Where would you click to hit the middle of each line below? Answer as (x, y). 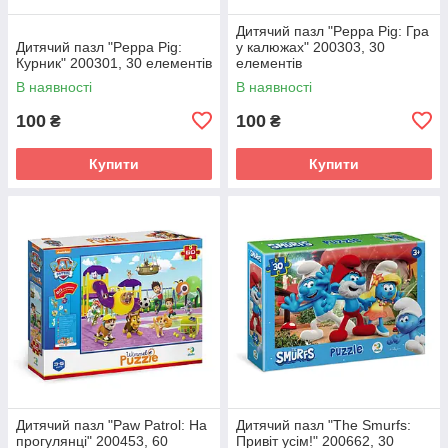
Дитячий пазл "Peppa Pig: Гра (332, 30)
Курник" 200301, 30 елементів (114, 62)
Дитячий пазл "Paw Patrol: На (111, 424)
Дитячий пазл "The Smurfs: (323, 424)
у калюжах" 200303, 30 (310, 46)
